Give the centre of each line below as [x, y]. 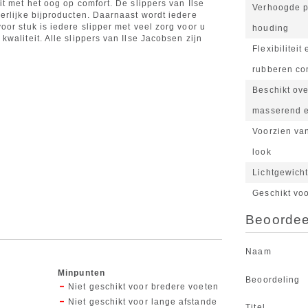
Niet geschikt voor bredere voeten [143, 287]
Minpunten [81, 273]
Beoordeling [273, 280]
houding [271, 29]
